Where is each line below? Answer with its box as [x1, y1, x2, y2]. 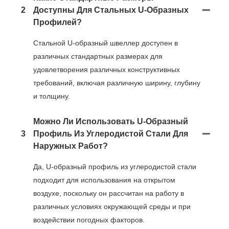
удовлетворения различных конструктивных [33, 65, 180, 74]
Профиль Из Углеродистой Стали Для [33, 129, 188, 138]
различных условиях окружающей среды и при [33, 202, 191, 211]
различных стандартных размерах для [33, 52, 163, 60]
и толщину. [33, 91, 70, 100]
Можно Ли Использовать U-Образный [33, 117, 188, 126]
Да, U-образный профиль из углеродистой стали [33, 162, 196, 171]
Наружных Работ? [33, 141, 108, 150]
